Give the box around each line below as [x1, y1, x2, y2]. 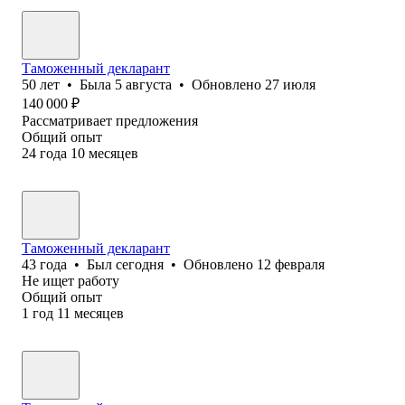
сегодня [116, 256, 164, 272]
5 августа [115, 76, 172, 92]
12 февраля [257, 256, 325, 272]
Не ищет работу [22, 272, 119, 288]
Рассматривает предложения [22, 112, 198, 128]
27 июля [265, 76, 316, 92]
